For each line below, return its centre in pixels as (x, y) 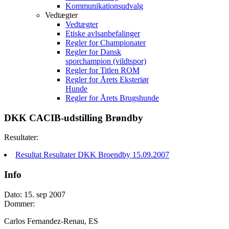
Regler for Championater (106, 43)
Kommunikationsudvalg (104, 6)
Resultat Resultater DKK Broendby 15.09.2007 (92, 155)
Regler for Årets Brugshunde (112, 98)
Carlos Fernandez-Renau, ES (51, 221)
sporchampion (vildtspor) (106, 61)
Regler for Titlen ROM (102, 70)
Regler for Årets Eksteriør (107, 79)
